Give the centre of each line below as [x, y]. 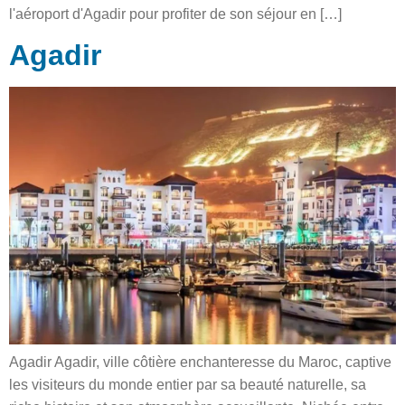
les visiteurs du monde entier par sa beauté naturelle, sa [188, 385]
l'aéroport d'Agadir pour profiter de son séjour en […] [175, 14]
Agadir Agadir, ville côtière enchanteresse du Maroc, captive [200, 363]
